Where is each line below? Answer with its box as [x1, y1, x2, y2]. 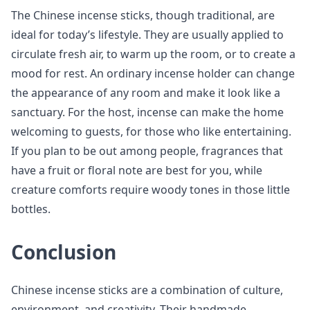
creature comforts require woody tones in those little [11, 182, 290, 198]
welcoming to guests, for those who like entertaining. [11, 124, 291, 140]
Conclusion [11, 239, 116, 266]
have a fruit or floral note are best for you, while [11, 163, 262, 179]
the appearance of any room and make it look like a [11, 85, 280, 101]
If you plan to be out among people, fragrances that [11, 143, 283, 159]
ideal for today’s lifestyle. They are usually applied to [11, 27, 284, 43]
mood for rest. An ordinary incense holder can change [11, 66, 295, 82]
